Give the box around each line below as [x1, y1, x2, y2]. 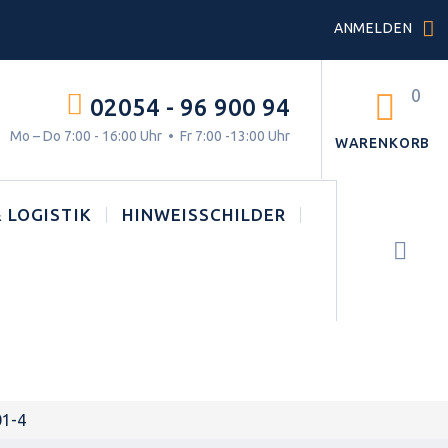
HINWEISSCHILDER [121, 205, 286, 224]
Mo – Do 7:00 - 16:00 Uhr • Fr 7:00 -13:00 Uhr [10, 128, 290, 144]
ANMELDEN [333, 20, 413, 36]
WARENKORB [334, 135, 431, 151]
